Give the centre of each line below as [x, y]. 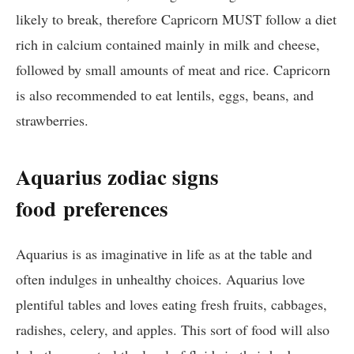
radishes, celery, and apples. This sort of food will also [173, 329]
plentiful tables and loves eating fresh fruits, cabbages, [171, 304]
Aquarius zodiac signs [117, 177]
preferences [116, 209]
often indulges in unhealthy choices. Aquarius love [160, 279]
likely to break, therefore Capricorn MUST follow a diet [176, 19]
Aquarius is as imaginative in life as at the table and [164, 253]
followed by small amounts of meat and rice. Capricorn [173, 70]
